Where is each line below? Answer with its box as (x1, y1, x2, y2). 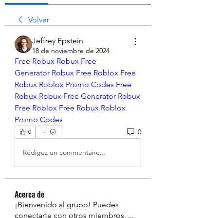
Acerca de (15, 188, 44, 200)
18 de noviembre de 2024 (32, 46, 109, 55)
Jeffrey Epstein (32, 36, 83, 45)
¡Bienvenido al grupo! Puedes (15, 200, 119, 209)
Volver (28, 15, 49, 24)
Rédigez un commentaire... (23, 147, 106, 157)
